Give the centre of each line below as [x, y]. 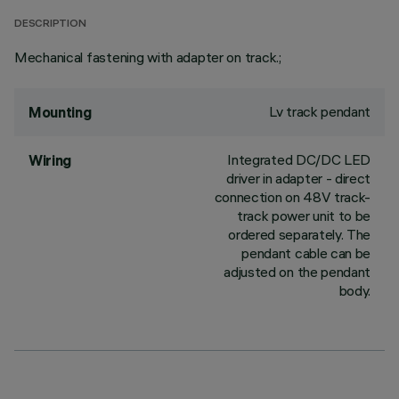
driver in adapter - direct [298, 178]
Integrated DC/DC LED [299, 159]
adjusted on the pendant [297, 272]
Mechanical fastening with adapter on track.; [148, 57]
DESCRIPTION [50, 24]
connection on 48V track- [292, 197]
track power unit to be [304, 216]
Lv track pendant [320, 111]
